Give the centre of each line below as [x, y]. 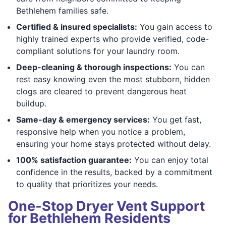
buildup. [31, 103]
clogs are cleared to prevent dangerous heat [101, 91]
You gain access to [175, 26]
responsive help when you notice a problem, [101, 131]
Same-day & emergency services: [83, 119]
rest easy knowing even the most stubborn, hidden [113, 79]
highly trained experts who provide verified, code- [112, 39]
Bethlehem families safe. [62, 10]
